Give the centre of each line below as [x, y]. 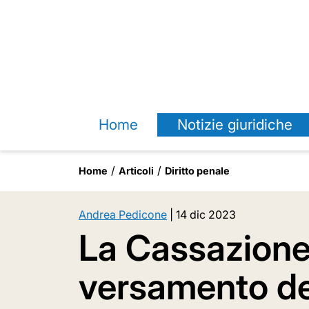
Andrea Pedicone [123, 215]
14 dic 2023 [206, 215]
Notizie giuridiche [235, 124]
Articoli [136, 171]
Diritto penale [197, 171]
